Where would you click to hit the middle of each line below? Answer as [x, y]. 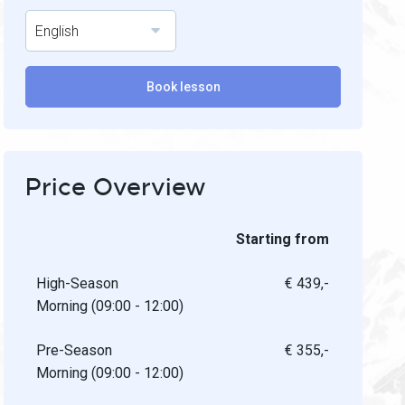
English [57, 31]
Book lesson [183, 87]
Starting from [283, 239]
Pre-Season [75, 350]
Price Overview [116, 187]
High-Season [78, 283]
